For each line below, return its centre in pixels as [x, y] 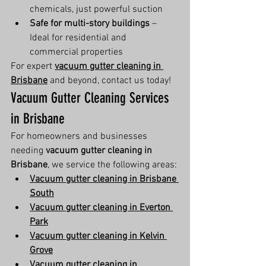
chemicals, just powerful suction [96, 9]
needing [28, 151]
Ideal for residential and [79, 38]
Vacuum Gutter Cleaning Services [91, 98]
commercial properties [76, 52]
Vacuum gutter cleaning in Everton [101, 208]
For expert [33, 66]
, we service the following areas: [112, 165]
